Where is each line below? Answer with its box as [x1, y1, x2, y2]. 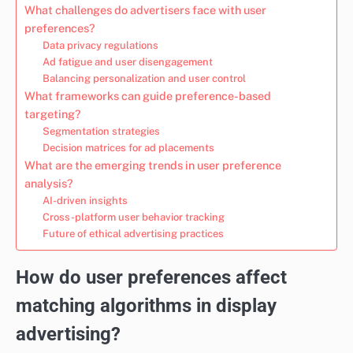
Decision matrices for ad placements [42, 141, 214, 154]
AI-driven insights [42, 194, 128, 206]
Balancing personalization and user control [42, 72, 246, 84]
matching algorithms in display [16, 294, 277, 317]
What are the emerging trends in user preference [24, 158, 281, 172]
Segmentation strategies [42, 124, 160, 137]
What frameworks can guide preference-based [24, 88, 271, 102]
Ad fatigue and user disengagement [42, 55, 213, 68]
